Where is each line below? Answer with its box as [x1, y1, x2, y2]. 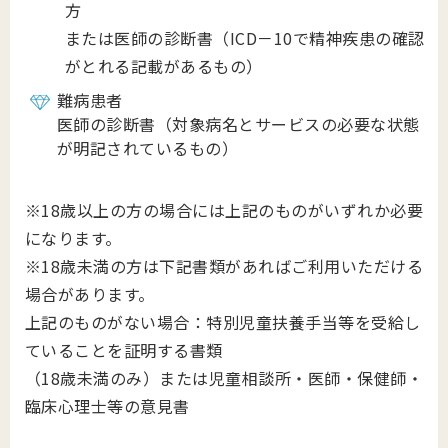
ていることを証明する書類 [25, 338, 223, 362]
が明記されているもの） [57, 136, 239, 160]
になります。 [25, 226, 122, 250]
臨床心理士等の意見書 [25, 394, 190, 418]
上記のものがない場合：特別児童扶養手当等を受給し [25, 310, 421, 334]
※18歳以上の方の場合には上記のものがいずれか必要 [25, 198, 424, 222]
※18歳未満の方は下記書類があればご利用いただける [25, 254, 423, 278]
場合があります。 [25, 282, 155, 306]
